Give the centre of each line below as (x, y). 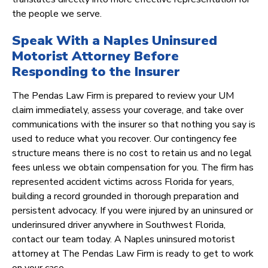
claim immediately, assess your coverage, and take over (128, 110)
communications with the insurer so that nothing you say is (134, 125)
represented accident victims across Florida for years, (123, 182)
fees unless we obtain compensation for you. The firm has (133, 168)
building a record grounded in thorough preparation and (125, 197)
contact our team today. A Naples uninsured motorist (124, 240)
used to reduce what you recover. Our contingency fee (124, 139)
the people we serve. (57, 14)
